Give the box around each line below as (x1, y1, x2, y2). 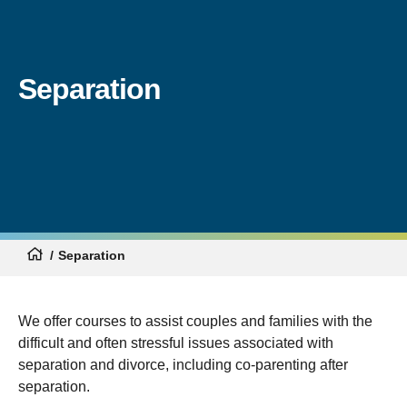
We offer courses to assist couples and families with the (18, 313, 372, 329)
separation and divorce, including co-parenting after (18, 356, 348, 372)
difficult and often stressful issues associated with (18, 334, 333, 351)
